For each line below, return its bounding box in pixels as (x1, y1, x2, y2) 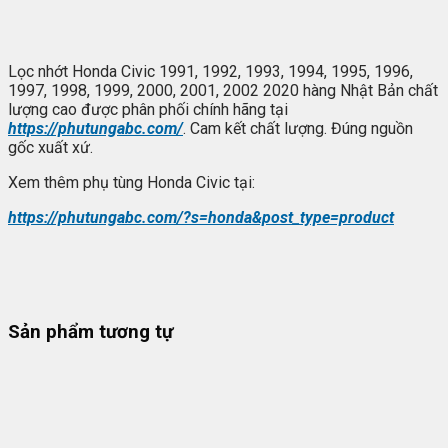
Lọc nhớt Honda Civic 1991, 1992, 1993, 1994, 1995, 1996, (8, 61, 413, 81)
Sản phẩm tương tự (8, 321, 173, 344)
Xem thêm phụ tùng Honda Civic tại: (8, 172, 255, 192)
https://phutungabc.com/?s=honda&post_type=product (8, 207, 394, 227)
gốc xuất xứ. (8, 137, 93, 157)
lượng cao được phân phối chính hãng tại (8, 99, 288, 119)
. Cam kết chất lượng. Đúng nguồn (183, 118, 413, 138)
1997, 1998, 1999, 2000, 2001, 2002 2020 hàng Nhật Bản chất (8, 80, 438, 100)
